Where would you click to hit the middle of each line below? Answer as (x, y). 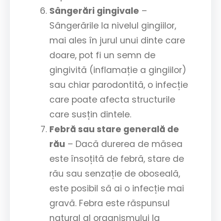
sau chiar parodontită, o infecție (119, 85)
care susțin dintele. (90, 114)
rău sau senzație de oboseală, (115, 173)
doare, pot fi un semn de (102, 55)
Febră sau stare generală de (114, 129)
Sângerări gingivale (94, 11)
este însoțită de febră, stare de (117, 159)
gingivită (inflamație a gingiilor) (118, 70)
